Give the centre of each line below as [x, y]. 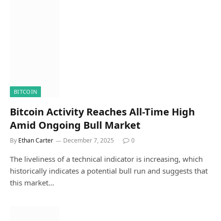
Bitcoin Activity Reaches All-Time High [102, 111]
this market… [32, 182]
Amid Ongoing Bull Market [75, 125]
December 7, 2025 [89, 140]
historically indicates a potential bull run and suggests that [109, 170]
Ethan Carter [36, 140]
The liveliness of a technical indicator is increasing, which [106, 159]
